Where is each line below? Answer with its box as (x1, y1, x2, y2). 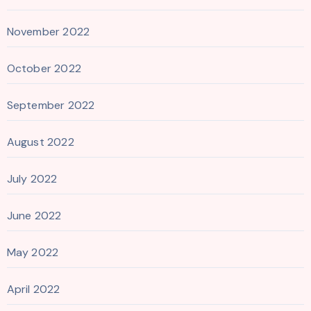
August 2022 (6, 134, 74, 149)
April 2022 (6, 281, 60, 296)
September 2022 (6, 97, 95, 112)
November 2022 (6, 24, 90, 39)
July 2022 (6, 171, 58, 186)
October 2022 (6, 60, 81, 76)
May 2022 (6, 244, 59, 260)
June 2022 (6, 208, 62, 223)
